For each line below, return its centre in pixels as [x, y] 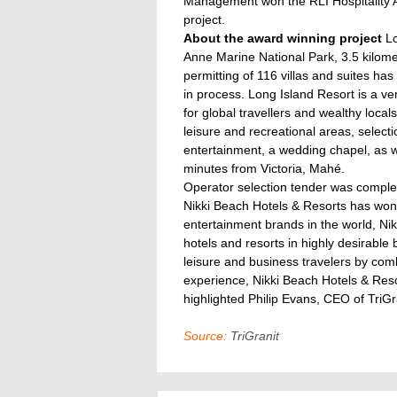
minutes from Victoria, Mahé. [264, 168]
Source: [205, 335]
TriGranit [253, 335]
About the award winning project [283, 38]
